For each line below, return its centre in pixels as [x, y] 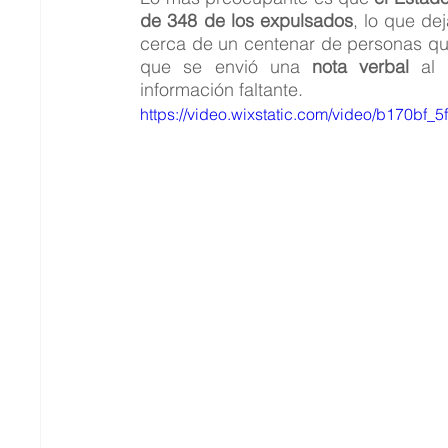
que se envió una [226, 67]
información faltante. [222, 90]
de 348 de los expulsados [246, 21]
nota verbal [360, 67]
